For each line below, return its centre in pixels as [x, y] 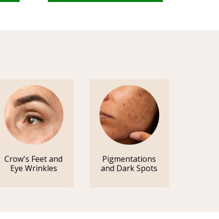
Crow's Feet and [34, 159]
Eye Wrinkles [33, 168]
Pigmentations [129, 159]
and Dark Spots [129, 168]
